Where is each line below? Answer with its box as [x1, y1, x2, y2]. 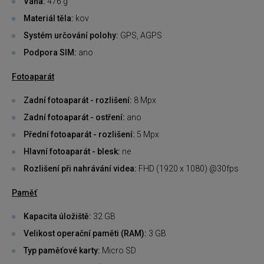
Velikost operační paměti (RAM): [24, 229, 147, 239]
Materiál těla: [24, 14, 75, 24]
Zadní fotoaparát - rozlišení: [24, 95, 132, 105]
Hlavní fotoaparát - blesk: [24, 147, 120, 157]
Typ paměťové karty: [24, 246, 100, 256]
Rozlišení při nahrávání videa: [24, 164, 137, 174]
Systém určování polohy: [24, 31, 118, 41]
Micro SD [100, 246, 136, 256]
